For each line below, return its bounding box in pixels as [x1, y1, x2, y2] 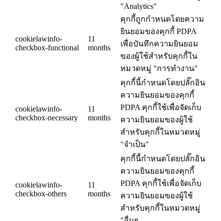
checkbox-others [15, 189, 67, 198]
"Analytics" [120, 2, 157, 11]
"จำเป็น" [120, 140, 149, 149]
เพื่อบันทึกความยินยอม [120, 39, 198, 48]
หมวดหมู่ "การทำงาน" [120, 64, 198, 73]
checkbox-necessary [15, 113, 78, 122]
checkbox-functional [15, 43, 79, 52]
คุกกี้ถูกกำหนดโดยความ [120, 15, 204, 24]
